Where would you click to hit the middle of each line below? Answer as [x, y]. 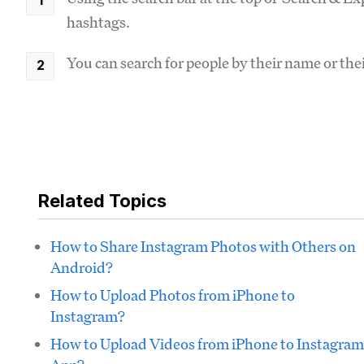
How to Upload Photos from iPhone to [173, 295]
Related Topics [102, 201]
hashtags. [100, 22]
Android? [82, 267]
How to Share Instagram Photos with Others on [203, 246]
